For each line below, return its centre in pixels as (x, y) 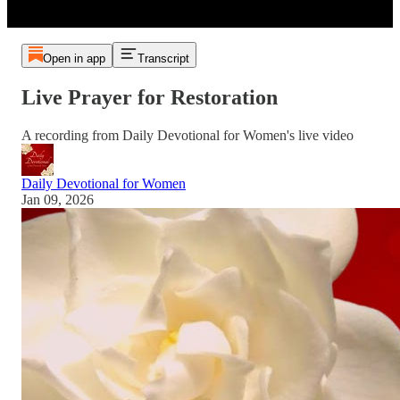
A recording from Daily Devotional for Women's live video (187, 135)
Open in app (74, 59)
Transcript (163, 59)
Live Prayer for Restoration (150, 98)
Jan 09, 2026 (58, 200)
